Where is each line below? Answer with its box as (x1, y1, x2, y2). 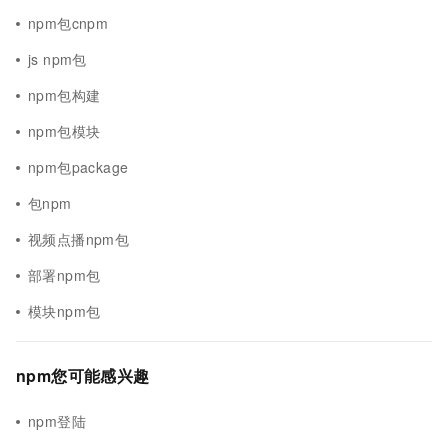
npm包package (28, 157, 129, 177)
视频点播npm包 (28, 229, 130, 249)
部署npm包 (28, 265, 101, 285)
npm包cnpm (28, 13, 109, 33)
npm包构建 (28, 85, 101, 105)
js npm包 (28, 49, 87, 69)
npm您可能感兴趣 (16, 364, 150, 387)
